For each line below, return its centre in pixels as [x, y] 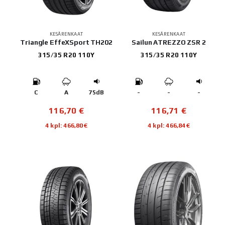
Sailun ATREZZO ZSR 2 [169, 42]
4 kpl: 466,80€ [66, 125]
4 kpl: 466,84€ [169, 125]
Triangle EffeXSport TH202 [66, 42]
